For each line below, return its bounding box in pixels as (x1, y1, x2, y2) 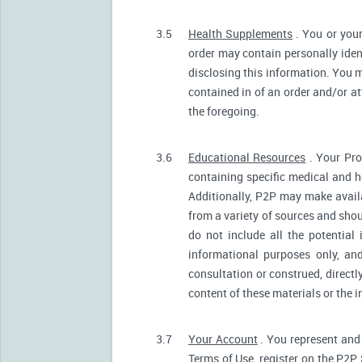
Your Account (188, 330, 258, 347)
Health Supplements (188, 25, 293, 41)
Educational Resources (188, 149, 306, 165)
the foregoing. (188, 103, 259, 119)
